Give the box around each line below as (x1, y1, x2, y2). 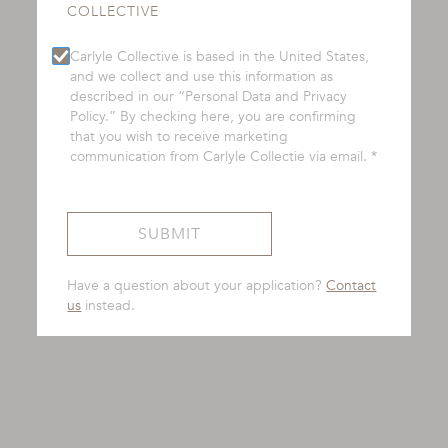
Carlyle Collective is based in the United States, (70, 47, 370, 66)
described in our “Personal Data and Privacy (70, 87, 348, 106)
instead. (81, 296, 136, 316)
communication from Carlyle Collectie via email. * (70, 147, 378, 166)
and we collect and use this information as (70, 67, 334, 86)
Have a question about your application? (67, 276, 327, 296)
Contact (326, 276, 377, 296)
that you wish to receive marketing (70, 127, 289, 146)
